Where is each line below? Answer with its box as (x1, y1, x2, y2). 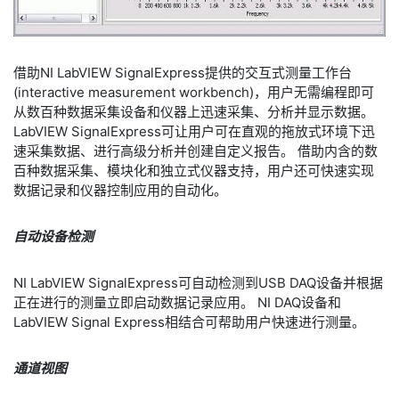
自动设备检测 (13, 228, 94, 245)
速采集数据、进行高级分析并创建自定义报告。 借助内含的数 (13, 142, 378, 159)
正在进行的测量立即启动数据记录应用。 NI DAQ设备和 (13, 294, 341, 311)
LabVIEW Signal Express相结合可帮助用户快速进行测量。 (13, 313, 365, 330)
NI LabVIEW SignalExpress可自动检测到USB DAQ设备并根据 (13, 274, 383, 291)
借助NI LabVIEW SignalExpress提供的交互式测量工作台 (13, 64, 352, 81)
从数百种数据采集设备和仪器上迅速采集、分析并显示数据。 (13, 103, 374, 120)
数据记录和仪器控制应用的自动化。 (13, 182, 227, 199)
